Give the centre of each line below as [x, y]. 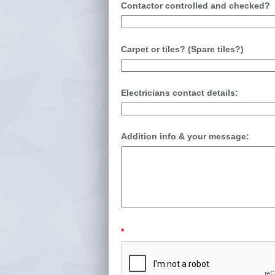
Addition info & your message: [185, 136]
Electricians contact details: [180, 93]
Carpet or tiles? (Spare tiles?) [182, 49]
